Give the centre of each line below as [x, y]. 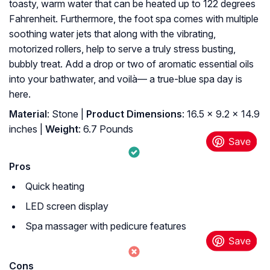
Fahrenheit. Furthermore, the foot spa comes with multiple [134, 19]
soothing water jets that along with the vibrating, [112, 34]
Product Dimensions [133, 114]
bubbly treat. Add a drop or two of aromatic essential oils [131, 64]
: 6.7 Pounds [106, 129]
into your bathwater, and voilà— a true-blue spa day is [126, 79]
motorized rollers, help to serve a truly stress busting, [122, 49]
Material [28, 114]
